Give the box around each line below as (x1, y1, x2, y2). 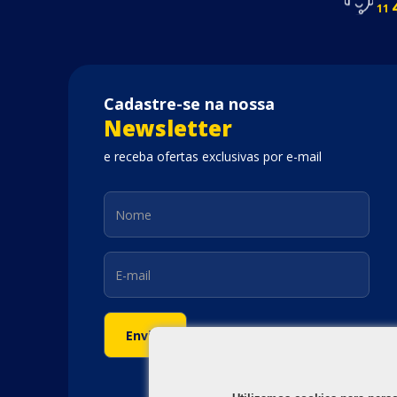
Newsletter (104, 113, 232, 144)
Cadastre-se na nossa (104, 93, 275, 115)
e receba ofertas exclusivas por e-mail (104, 148, 322, 166)
